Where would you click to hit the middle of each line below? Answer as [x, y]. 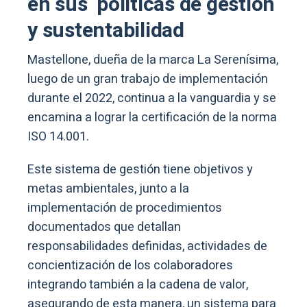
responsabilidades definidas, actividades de [147, 247]
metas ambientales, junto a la [108, 189]
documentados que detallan [104, 228]
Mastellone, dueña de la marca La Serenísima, [153, 60]
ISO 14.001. [60, 137]
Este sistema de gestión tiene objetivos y [140, 170]
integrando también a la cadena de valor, [138, 285]
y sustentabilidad [106, 31]
